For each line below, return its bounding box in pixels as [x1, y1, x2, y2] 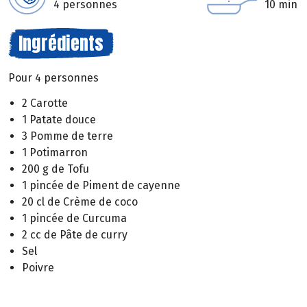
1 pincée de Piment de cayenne [22, 178, 180, 192]
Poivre [22, 260, 54, 274]
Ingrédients [19, 29, 103, 57]
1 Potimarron [22, 145, 88, 159]
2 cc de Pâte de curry [22, 228, 127, 241]
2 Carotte [22, 96, 68, 110]
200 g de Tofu [22, 162, 89, 175]
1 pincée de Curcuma [22, 211, 127, 225]
